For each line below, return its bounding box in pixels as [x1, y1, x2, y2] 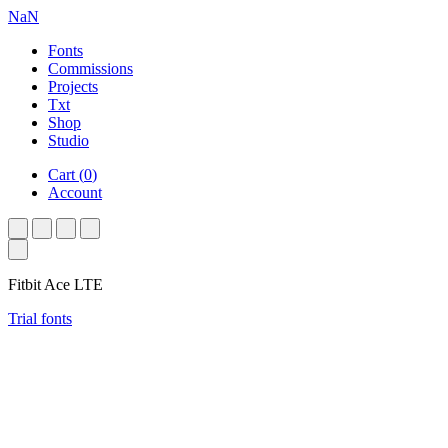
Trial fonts [8, 310, 72, 327]
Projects [48, 78, 98, 95]
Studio [48, 132, 89, 149]
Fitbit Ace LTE [8, 276, 103, 293]
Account [48, 184, 102, 201]
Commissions [48, 60, 133, 77]
